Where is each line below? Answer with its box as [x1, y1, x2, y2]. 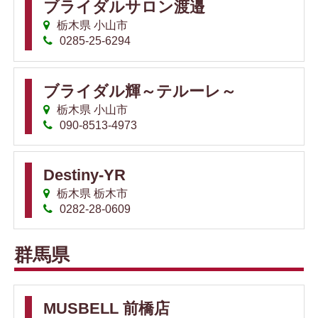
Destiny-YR [43, 165, 126, 184]
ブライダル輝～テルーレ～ [43, 82, 236, 100]
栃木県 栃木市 [54, 187, 128, 199]
